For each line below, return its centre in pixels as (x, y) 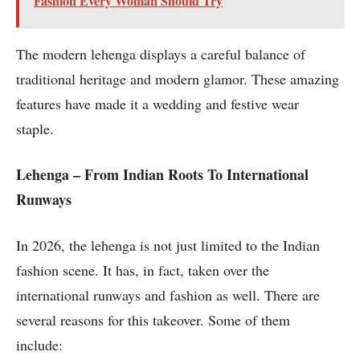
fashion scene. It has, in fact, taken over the (143, 270)
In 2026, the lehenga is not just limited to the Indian (168, 245)
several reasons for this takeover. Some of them (153, 320)
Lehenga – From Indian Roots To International (162, 175)
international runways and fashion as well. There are (168, 295)
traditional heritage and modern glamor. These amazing (178, 79)
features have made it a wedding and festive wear (157, 104)
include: (42, 345)
